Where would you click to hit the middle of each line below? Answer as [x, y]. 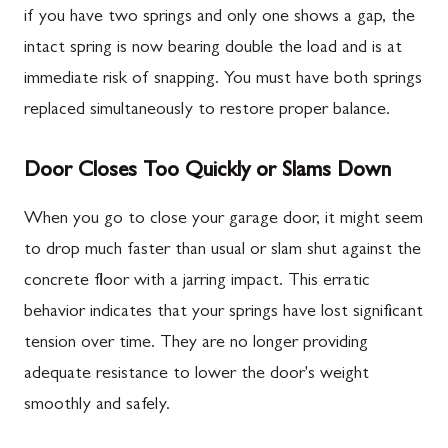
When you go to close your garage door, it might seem [223, 219]
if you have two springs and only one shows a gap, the [219, 17]
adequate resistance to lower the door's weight [196, 374]
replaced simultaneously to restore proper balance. [207, 110]
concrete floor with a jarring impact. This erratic [197, 281]
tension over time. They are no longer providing [196, 343]
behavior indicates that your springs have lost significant [223, 312]
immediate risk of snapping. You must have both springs [223, 79]
